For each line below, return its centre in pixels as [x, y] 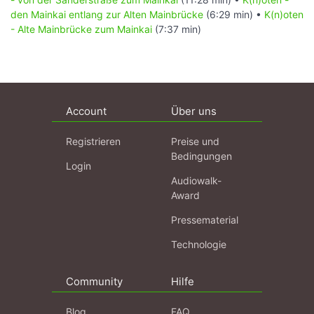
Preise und [195, 142]
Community [94, 282]
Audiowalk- [196, 181]
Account [86, 111]
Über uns [194, 111]
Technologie [199, 245]
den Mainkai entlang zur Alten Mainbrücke [107, 15]
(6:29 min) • [234, 15]
